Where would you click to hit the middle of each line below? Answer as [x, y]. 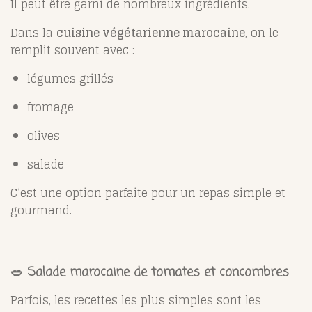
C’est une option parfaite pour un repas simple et [148, 193]
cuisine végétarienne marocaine [151, 32]
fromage [50, 107]
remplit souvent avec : [72, 50]
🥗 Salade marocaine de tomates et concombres [150, 272]
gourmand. [41, 210]
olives [44, 135]
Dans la [33, 32]
